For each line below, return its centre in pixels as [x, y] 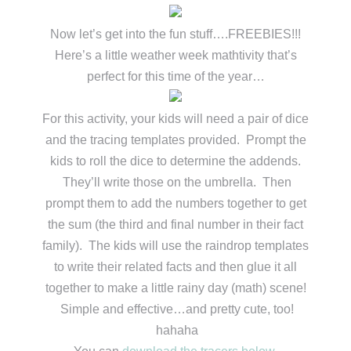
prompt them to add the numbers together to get [175, 204]
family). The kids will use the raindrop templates [175, 246]
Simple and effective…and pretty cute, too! [175, 309]
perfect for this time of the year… [175, 77]
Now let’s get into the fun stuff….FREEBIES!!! [175, 34]
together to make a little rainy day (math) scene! [175, 288]
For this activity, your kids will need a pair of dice [175, 119]
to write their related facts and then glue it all [175, 267]
